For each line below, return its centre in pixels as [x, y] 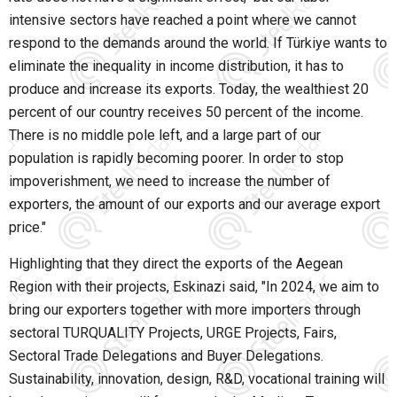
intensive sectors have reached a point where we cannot [183, 20]
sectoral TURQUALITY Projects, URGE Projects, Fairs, [173, 333]
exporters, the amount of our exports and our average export [195, 205]
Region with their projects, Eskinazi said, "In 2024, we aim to [194, 287]
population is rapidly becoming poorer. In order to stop [176, 159]
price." [27, 228]
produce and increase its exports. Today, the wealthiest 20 [189, 90]
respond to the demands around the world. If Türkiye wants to [198, 43]
